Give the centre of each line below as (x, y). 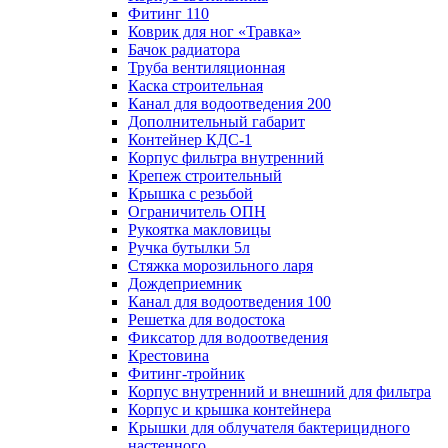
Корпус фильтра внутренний (226, 158)
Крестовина (168, 356)
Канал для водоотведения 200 (229, 104)
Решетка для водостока (206, 320)
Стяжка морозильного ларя (220, 266)
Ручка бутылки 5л (189, 248)
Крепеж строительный (205, 176)
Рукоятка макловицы (199, 230)
